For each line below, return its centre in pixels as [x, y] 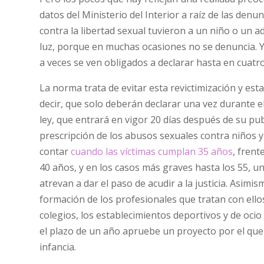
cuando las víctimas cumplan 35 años [152, 151]
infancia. [58, 247]
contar [55, 151]
